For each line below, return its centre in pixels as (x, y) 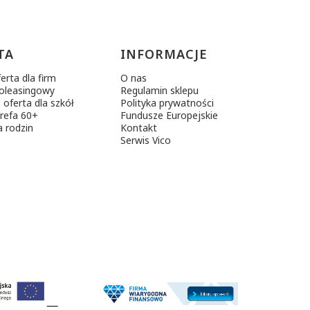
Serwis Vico (146, 140)
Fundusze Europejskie (169, 116)
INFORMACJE (164, 54)
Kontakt (139, 128)
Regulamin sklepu (159, 91)
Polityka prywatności (167, 103)
